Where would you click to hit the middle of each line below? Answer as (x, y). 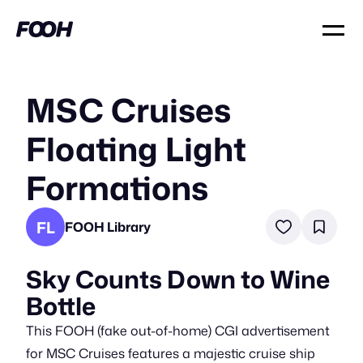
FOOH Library (108, 226)
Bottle (61, 306)
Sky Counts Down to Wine (178, 279)
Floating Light (136, 149)
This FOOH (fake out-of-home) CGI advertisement (178, 331)
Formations (117, 188)
